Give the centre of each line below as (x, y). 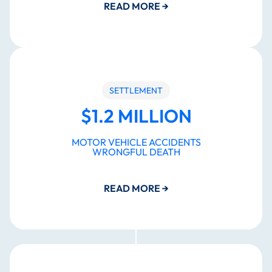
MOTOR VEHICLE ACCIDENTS (136, 142)
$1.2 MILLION (136, 116)
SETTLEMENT (136, 91)
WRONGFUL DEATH (136, 152)
